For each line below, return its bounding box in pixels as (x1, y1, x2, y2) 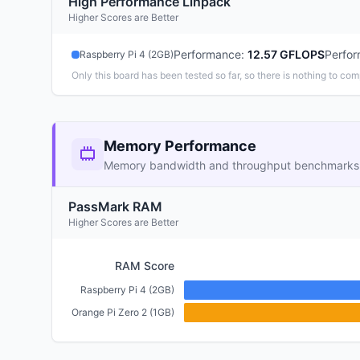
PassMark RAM (68, 198, 162, 215)
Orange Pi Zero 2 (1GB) (72, 306, 174, 318)
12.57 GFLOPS (247, 47, 325, 61)
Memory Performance (104, 137, 256, 154)
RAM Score (115, 259, 174, 272)
